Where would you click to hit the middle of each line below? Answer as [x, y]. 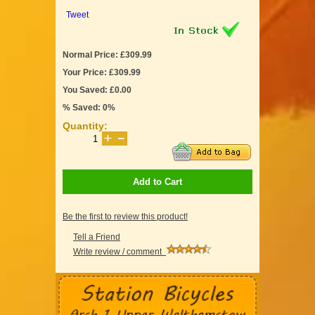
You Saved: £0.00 [97, 90]
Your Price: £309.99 [102, 72]
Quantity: [85, 126]
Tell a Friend [97, 237]
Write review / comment [120, 251]
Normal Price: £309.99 [107, 54]
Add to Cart [157, 181]
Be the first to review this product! [125, 216]
